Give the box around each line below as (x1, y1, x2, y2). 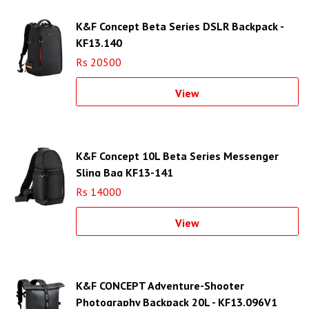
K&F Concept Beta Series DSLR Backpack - (76, 19, 283, 34)
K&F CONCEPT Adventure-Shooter (76, 279, 244, 293)
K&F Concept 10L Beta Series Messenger (76, 149, 279, 163)
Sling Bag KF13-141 (76, 166, 173, 180)
